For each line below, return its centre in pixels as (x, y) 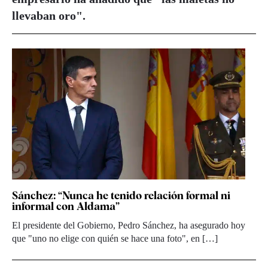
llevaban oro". (49, 15)
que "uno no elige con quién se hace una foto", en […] (115, 238)
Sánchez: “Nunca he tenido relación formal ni (121, 195)
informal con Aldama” (66, 206)
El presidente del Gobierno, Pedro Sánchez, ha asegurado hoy (129, 225)
